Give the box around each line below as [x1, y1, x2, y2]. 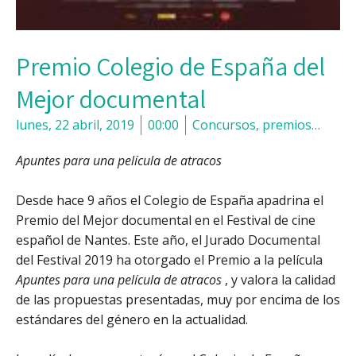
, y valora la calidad [222, 271, 335, 289]
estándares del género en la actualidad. [16, 311, 248, 329]
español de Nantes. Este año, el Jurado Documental [16, 231, 320, 250]
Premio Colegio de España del [16, 49, 325, 83]
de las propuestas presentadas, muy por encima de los [16, 291, 340, 309]
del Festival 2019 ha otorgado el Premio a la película [16, 251, 323, 269]
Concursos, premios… [192, 116, 320, 134]
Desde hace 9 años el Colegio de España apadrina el [16, 192, 323, 210]
